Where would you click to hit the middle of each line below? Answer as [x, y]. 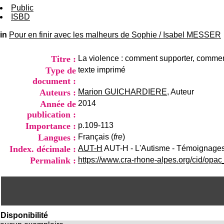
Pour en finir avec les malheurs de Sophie [83, 35]
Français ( [96, 137]
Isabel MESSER [192, 35]
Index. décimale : [43, 149]
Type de [61, 70]
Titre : [63, 59]
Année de [58, 104]
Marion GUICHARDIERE [122, 92]
